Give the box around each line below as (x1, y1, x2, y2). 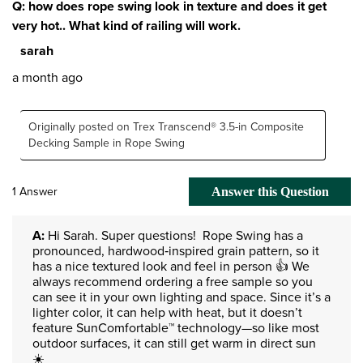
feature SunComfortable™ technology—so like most (32, 318, 319, 337)
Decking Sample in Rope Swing (28, 134, 185, 152)
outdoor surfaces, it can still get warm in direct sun (32, 333, 316, 352)
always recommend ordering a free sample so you (32, 271, 313, 291)
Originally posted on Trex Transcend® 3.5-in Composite (28, 117, 304, 135)
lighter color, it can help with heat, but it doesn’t (32, 302, 302, 322)
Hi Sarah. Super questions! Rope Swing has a (45, 225, 303, 245)
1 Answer (12, 182, 58, 200)
